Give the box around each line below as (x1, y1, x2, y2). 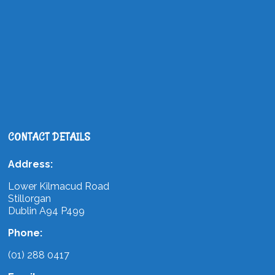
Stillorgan (8, 192, 52, 204)
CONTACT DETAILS (8, 130, 91, 144)
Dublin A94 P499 (8, 204, 85, 217)
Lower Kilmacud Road (8, 180, 110, 192)
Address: (8, 158, 53, 170)
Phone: (8, 227, 45, 239)
